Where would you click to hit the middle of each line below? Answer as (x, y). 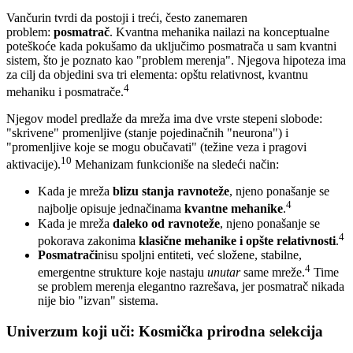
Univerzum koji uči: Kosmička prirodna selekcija (165, 332)
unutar (224, 273)
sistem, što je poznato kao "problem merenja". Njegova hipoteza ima (176, 60)
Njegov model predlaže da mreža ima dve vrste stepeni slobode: (164, 119)
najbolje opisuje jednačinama (111, 209)
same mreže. (273, 273)
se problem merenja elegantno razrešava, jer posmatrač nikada (191, 287)
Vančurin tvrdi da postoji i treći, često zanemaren (127, 17)
